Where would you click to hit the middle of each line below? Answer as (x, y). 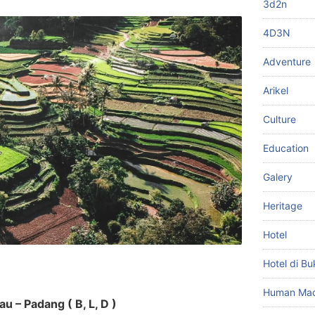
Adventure (287, 62)
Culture (279, 119)
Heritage (283, 206)
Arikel (276, 90)
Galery (278, 177)
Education (286, 148)
